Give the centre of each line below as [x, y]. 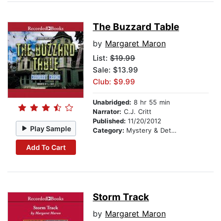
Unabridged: [112, 102]
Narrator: [107, 112]
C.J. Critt [136, 112]
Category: [110, 130]
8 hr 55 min [151, 102]
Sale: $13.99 [115, 70]
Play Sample [51, 128]
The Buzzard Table [136, 27]
